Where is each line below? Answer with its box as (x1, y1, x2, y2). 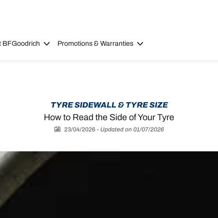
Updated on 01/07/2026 (100, 126, 164, 133)
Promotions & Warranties (57, 40, 133, 47)
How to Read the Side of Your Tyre (44, 112, 174, 122)
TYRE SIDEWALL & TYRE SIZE (50, 101, 168, 109)
